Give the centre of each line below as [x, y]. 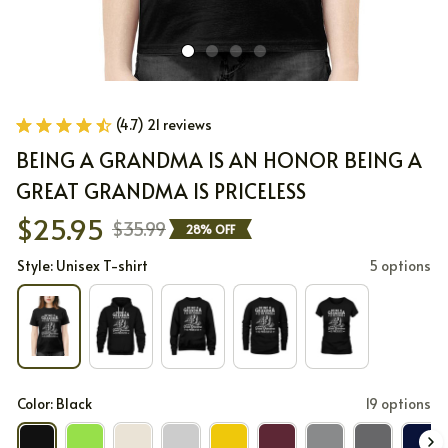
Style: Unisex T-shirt [82, 265]
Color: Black [54, 403]
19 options [398, 403]
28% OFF [210, 228]
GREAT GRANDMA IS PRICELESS [161, 191]
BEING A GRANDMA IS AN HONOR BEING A [219, 160]
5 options [400, 265]
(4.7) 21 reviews [164, 124]
